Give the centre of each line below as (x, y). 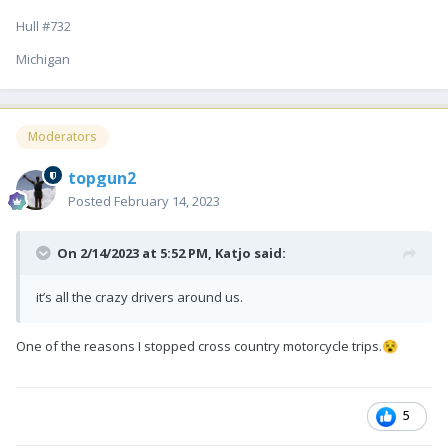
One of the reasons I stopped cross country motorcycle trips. (199, 346)
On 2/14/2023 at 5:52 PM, (136, 253)
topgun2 (102, 178)
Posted (91, 201)
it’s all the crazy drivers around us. (139, 297)
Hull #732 (45, 26)
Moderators (62, 137)
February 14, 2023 (167, 201)
